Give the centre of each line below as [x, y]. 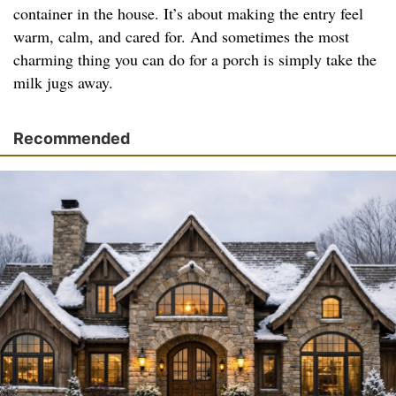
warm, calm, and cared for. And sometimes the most [181, 37]
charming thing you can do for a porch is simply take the [195, 60]
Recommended [72, 139]
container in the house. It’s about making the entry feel [188, 14]
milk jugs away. [63, 83]
